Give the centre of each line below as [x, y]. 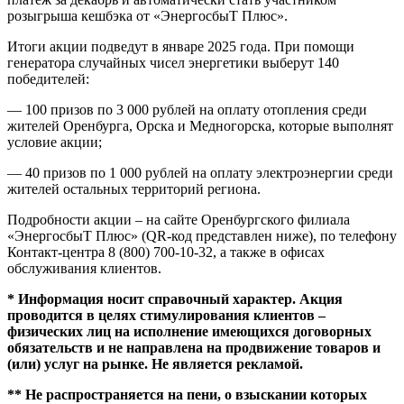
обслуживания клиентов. [84, 268]
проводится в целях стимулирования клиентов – [166, 315]
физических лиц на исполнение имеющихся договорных [189, 331]
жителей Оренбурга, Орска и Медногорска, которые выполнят [200, 125]
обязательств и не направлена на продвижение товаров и [194, 347]
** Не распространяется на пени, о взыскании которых [187, 394]
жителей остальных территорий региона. [134, 188]
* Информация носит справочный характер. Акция [175, 298]
